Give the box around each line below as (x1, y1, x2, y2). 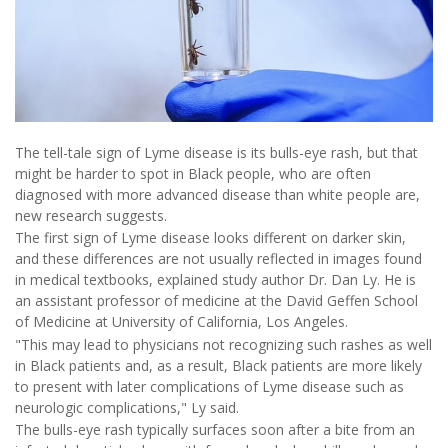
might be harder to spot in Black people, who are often (15, 163, 371, 183)
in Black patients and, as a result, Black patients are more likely (15, 355, 422, 375)
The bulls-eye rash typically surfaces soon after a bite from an (15, 419, 415, 439)
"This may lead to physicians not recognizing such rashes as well (15, 334, 432, 354)
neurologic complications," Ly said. (15, 397, 239, 417)
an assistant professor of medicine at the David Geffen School (15, 291, 418, 311)
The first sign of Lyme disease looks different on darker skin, (15, 228, 406, 248)
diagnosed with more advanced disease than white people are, (15, 184, 420, 204)
